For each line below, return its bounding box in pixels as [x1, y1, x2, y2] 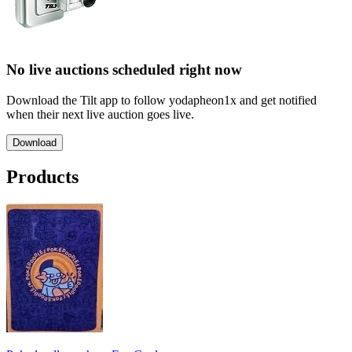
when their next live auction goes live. [6, 107, 194, 121]
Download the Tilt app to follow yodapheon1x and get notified [6, 93, 317, 107]
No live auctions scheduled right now [6, 61, 242, 78]
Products [6, 166, 79, 187]
